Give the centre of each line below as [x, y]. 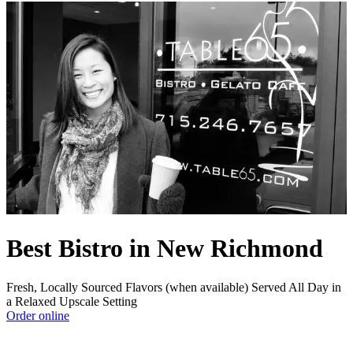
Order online [38, 315]
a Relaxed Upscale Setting [72, 301]
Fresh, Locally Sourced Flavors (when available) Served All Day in [174, 287]
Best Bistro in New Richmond [165, 249]
